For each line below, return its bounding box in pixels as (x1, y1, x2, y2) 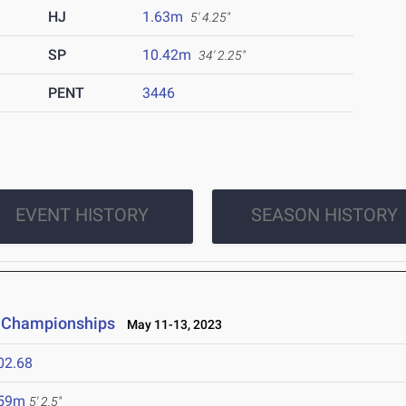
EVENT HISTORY (14, 204, 149, 227)
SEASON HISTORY (250, 204, 398, 227)
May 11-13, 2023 (119, 317, 223, 333)
